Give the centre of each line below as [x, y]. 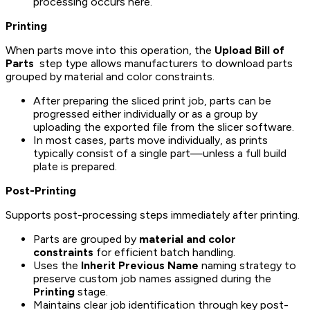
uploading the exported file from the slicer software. [164, 127]
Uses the [57, 265]
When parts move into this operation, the [110, 50]
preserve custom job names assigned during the [152, 278]
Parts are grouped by [86, 239]
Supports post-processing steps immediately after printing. [153, 215]
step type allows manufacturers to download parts [165, 63]
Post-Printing [41, 190]
